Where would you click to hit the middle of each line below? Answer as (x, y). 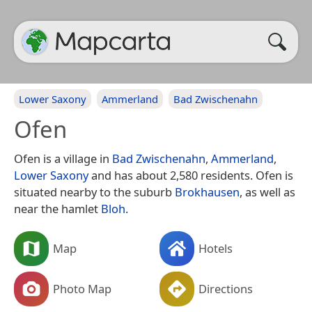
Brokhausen (207, 192)
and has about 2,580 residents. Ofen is (191, 175)
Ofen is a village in (63, 158)
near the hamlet (57, 209)
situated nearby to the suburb (94, 192)
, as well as (267, 192)
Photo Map (82, 288)
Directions (226, 288)
